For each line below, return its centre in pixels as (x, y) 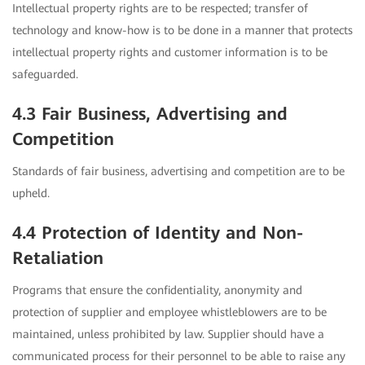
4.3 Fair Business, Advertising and (150, 114)
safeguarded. (45, 75)
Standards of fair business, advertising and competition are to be (178, 172)
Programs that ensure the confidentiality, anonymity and (157, 290)
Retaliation (58, 259)
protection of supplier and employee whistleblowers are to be (169, 312)
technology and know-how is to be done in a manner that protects (182, 31)
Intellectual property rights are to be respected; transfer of (160, 9)
